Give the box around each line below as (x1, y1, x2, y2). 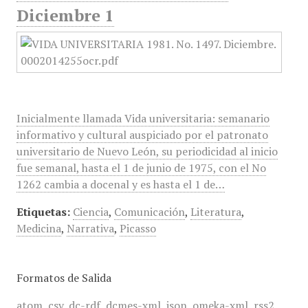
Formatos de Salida (16, 270, 111, 285)
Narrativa (66, 221, 114, 236)
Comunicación (113, 204, 185, 219)
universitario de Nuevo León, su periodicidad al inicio (16, 144, 278, 159)
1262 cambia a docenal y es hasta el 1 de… (16, 177, 225, 192)
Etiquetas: (16, 204, 70, 219)
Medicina (16, 221, 61, 236)
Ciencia (72, 204, 109, 219)
